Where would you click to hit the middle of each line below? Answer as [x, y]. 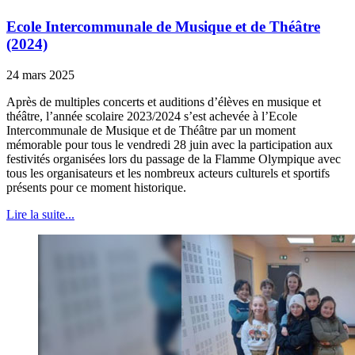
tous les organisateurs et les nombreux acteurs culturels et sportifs [168, 173]
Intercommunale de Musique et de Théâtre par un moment [151, 130]
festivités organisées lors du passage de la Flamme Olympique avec [174, 158]
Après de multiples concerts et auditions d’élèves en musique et [164, 101]
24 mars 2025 [40, 74]
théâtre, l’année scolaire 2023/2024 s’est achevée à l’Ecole [152, 116]
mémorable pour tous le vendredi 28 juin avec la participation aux [170, 144]
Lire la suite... [40, 214]
